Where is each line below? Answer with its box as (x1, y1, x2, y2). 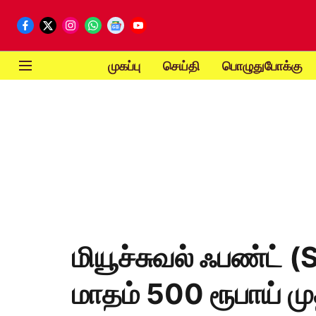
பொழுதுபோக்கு (221, 58, 303, 73)
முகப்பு (107, 58, 140, 73)
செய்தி (162, 58, 200, 73)
